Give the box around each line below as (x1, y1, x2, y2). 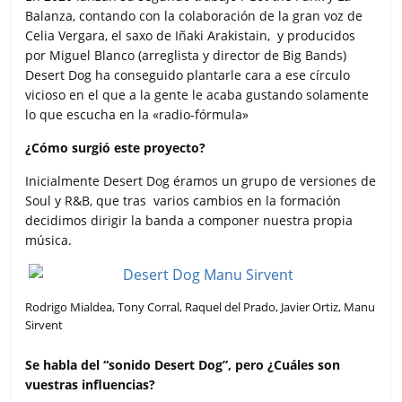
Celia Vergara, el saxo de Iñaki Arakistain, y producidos (25, 27, 356, 45)
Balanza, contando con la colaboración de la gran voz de (25, 7, 363, 25)
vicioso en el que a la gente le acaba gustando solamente (25, 86, 370, 104)
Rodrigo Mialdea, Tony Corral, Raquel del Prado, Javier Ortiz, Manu (25, 299, 376, 316)
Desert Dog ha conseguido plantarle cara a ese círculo (25, 66, 351, 84)
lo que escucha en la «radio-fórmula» (25, 106, 249, 124)
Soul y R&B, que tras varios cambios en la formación (25, 192, 342, 210)
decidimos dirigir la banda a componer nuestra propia (25, 212, 354, 230)
